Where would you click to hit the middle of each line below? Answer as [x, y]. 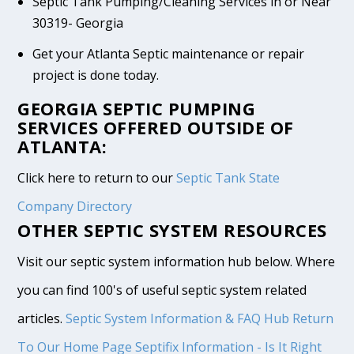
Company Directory [75, 206]
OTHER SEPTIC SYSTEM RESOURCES [172, 230]
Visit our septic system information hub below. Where [177, 261]
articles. [42, 318]
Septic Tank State [228, 177]
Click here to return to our [97, 177]
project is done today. [95, 75]
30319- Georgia [77, 23]
